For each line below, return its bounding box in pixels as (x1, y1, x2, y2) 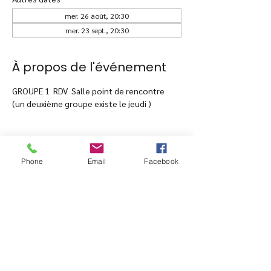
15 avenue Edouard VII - (25, 235, 169, 252)
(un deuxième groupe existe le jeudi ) (12, 98, 151, 109)
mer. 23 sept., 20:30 (65, 25, 129, 35)
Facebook (144, 156, 178, 166)
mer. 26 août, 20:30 (65, 11, 129, 21)
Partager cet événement (12, 163, 165, 180)
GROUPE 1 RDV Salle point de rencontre (12, 85, 165, 96)
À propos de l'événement (12, 59, 166, 76)
